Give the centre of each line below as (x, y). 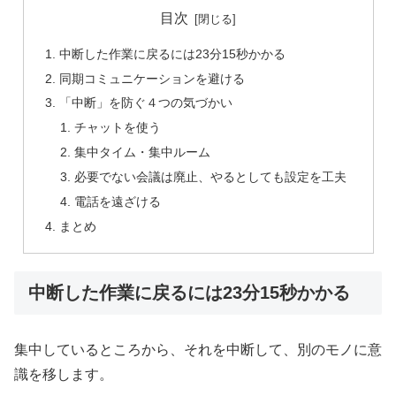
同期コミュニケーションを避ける (152, 78)
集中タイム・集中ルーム (143, 152)
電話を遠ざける (118, 201)
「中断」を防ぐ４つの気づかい (145, 103)
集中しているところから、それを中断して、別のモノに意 (198, 349)
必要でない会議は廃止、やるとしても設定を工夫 (211, 177)
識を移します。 (64, 374)
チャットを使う (118, 128)
